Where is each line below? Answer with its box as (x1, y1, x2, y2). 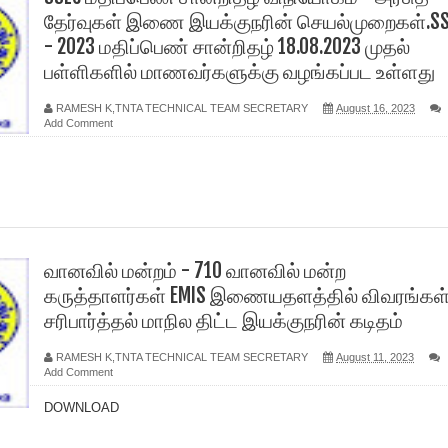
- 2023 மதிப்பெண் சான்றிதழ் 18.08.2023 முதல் (44, 34, 410, 59)
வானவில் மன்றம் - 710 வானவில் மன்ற (44, 258, 346, 283)
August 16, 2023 (336, 102, 415, 114)
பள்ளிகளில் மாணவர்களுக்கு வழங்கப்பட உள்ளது (44, 59, 435, 84)
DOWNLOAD (44, 400, 127, 415)
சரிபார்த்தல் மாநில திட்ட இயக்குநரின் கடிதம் (44, 308, 403, 333)
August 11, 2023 (336, 351, 414, 363)
